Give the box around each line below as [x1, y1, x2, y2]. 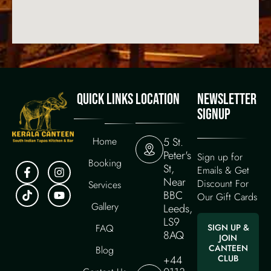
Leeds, [163, 200, 192, 217]
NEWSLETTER [197, 90, 256, 109]
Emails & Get [197, 163, 249, 177]
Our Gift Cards [197, 189, 257, 204]
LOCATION [135, 90, 180, 109]
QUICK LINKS [76, 90, 133, 109]
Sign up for [197, 149, 243, 164]
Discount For [197, 176, 249, 191]
